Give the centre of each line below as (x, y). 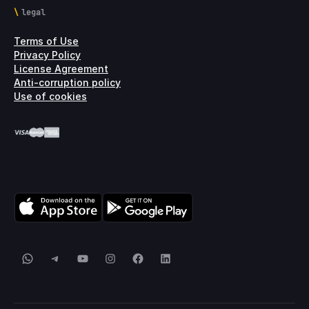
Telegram (79, 258)
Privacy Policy (47, 54)
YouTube (105, 258)
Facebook (163, 258)
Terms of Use (46, 41)
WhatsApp (54, 258)
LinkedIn (187, 258)
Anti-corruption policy (67, 82)
